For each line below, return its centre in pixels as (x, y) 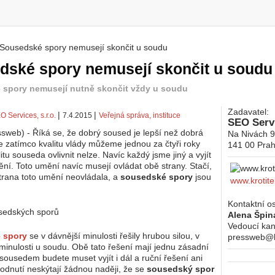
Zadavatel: (249, 112)
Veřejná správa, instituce (140, 115)
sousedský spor (180, 269)
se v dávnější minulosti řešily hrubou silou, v (113, 236)
